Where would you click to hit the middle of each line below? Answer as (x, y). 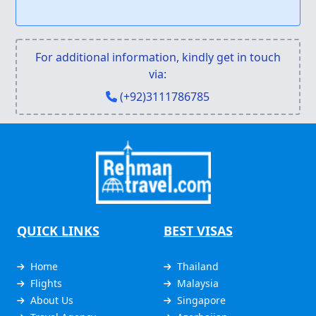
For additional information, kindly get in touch (158, 57)
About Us (52, 300)
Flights (46, 284)
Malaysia (197, 284)
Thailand (197, 267)
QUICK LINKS (58, 231)
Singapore (201, 300)
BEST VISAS (198, 231)
